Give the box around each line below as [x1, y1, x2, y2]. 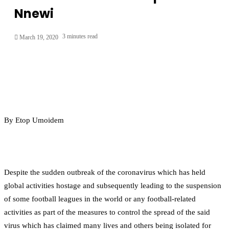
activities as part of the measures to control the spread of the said [4, 208, 210, 216]
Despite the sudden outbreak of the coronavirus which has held [4, 168, 205, 176]
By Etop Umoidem [4, 116, 64, 124]
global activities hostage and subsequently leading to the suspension [4, 181, 221, 190]
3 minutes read [62, 32, 98, 40]
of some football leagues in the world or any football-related [4, 194, 196, 203]
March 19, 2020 [19, 33, 58, 41]
